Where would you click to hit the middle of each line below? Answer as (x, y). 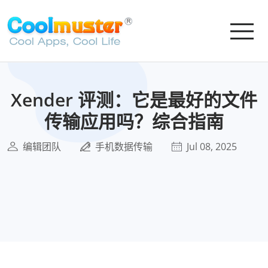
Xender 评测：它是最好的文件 (134, 100)
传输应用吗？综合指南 (134, 121)
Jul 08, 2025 (212, 147)
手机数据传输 (124, 147)
